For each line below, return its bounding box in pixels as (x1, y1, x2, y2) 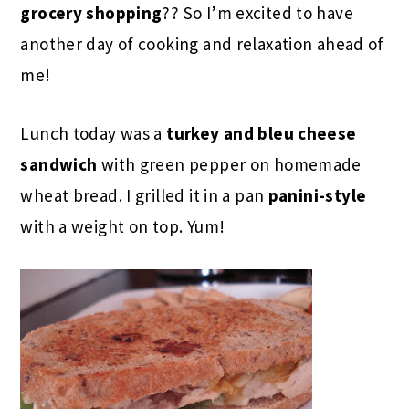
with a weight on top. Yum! (20, 215, 225, 237)
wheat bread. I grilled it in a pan (20, 184, 268, 206)
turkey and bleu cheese (166, 121, 357, 144)
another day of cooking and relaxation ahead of (20, 32, 384, 55)
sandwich (20, 152, 98, 175)
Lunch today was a (20, 121, 167, 144)
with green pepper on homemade (97, 152, 362, 175)
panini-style (267, 184, 367, 206)
